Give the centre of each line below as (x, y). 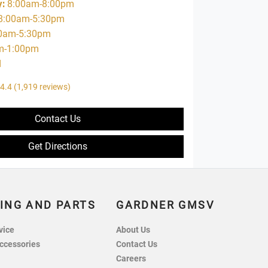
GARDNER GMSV (165, 205)
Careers (131, 259)
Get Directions (57, 147)
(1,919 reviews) (42, 87)
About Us (133, 230)
